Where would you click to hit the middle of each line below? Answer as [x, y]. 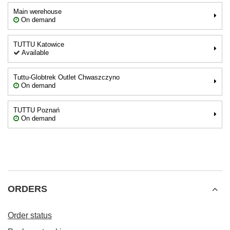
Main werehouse [37, 12]
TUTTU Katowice [39, 44]
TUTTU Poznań [36, 110]
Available [34, 53]
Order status [30, 215]
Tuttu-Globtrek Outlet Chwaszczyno [66, 77]
